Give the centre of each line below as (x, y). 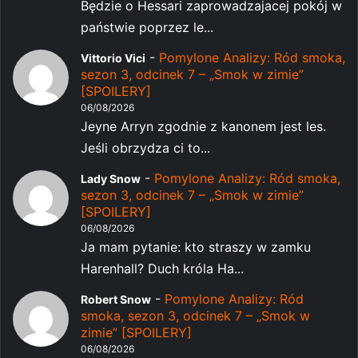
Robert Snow (116, 299)
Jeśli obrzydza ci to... (145, 147)
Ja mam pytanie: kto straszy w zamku (196, 247)
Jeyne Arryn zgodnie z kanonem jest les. (203, 126)
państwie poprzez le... (147, 27)
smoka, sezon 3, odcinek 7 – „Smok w (195, 315)
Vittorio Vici (113, 58)
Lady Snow (111, 178)
